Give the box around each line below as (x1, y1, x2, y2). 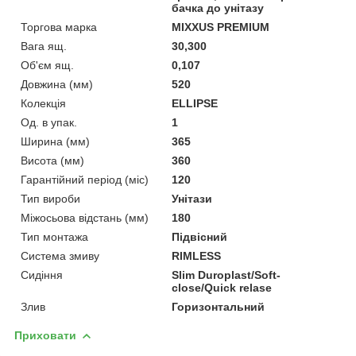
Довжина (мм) (21, 77, 93, 91)
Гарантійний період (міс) (21, 172, 149, 186)
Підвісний (172, 230, 228, 243)
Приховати (14, 328, 76, 342)
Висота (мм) (21, 153, 84, 167)
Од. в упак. (21, 115, 77, 129)
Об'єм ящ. (21, 58, 74, 72)
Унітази (172, 192, 213, 205)
